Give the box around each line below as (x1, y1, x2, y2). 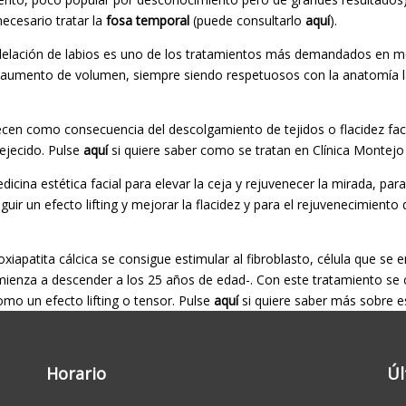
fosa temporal (106, 11, 189, 29)
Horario (45, 362, 106, 384)
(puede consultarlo (189, 11, 305, 29)
